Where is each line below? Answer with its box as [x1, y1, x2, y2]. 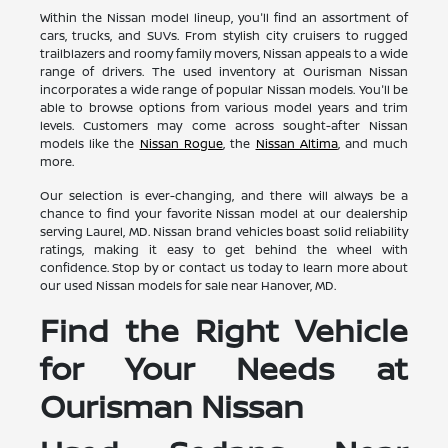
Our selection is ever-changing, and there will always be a [39, 186, 409, 204]
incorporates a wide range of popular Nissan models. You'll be [39, 80, 409, 98]
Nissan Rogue [139, 134, 223, 152]
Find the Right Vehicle [39, 307, 409, 352]
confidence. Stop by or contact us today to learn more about [39, 258, 409, 276]
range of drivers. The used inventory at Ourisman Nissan [39, 62, 409, 80]
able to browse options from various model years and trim [39, 98, 409, 116]
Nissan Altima [255, 134, 338, 152]
